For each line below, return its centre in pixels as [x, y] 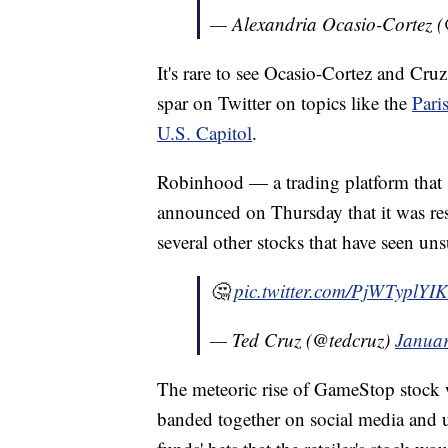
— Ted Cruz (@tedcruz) [302, 340]
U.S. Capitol [204, 133]
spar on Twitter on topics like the [284, 103]
